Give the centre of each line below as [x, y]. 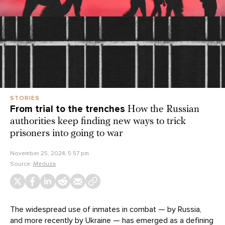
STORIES [25, 98]
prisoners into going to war [67, 134]
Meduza [44, 164]
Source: [22, 164]
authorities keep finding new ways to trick [98, 122]
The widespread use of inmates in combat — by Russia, [106, 210]
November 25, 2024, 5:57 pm [49, 153]
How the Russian [163, 110]
